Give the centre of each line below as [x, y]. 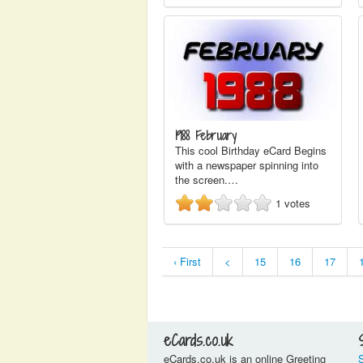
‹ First [187, 261]
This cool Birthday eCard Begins [251, 150]
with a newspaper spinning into [247, 165]
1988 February [206, 136]
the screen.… [207, 179]
